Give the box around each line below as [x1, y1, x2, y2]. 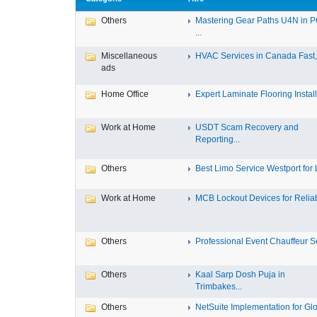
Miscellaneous [101, 51, 157, 61]
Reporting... [195, 134, 240, 144]
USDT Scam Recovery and [195, 122, 299, 132]
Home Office [101, 89, 149, 99]
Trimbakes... [195, 282, 242, 292]
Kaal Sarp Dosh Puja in [195, 270, 285, 279]
